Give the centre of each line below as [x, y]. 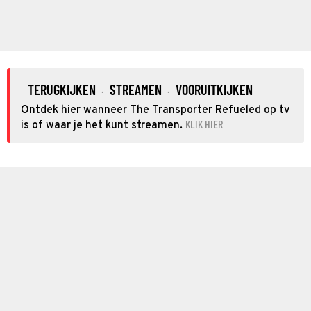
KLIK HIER [204, 124]
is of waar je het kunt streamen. [102, 125]
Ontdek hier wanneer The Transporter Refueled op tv [155, 110]
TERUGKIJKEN [62, 89]
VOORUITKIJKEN [214, 89]
